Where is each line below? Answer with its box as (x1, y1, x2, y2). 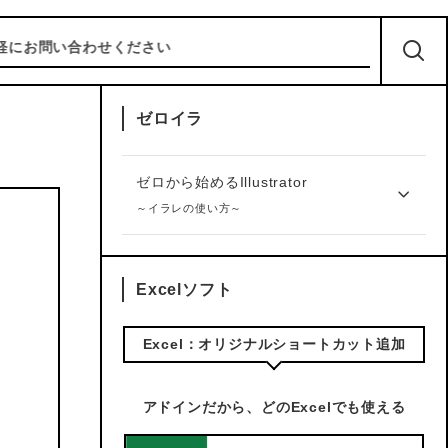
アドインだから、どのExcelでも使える (142, 399, 406, 415)
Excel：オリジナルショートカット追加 (142, 336, 406, 352)
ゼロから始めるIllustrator (136, 174, 308, 190)
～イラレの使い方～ (136, 202, 243, 214)
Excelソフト (136, 281, 233, 298)
